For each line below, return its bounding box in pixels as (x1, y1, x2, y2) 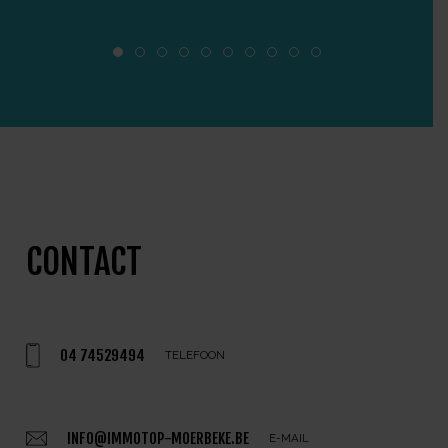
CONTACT (25, 239, 142, 285)
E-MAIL (268, 431, 309, 446)
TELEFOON (165, 348, 226, 363)
